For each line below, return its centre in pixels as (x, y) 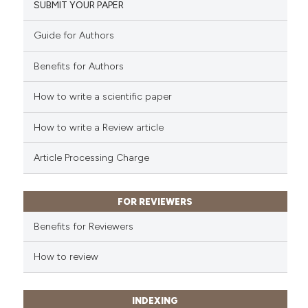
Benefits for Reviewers (83, 226)
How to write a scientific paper (102, 97)
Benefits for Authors (78, 66)
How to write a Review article (98, 127)
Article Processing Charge (91, 158)
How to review (66, 257)
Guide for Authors (74, 36)
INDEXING (155, 300)
